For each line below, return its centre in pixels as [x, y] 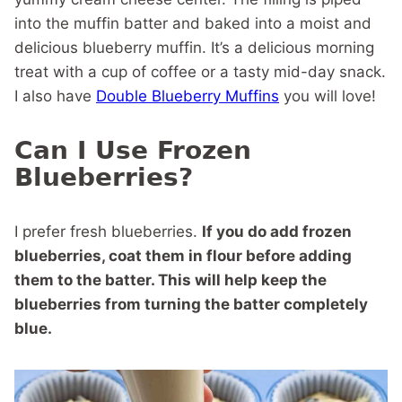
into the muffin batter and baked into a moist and [193, 23]
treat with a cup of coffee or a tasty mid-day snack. [200, 72]
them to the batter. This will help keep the [170, 280]
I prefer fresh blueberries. [108, 232]
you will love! [328, 96]
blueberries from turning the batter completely [191, 304]
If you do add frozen [277, 232]
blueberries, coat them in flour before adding [183, 256]
